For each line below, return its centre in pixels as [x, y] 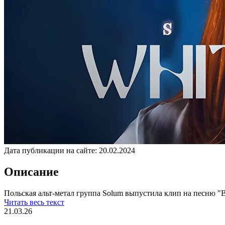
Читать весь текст [34, 202]
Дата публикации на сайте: [50, 150]
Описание [31, 172]
